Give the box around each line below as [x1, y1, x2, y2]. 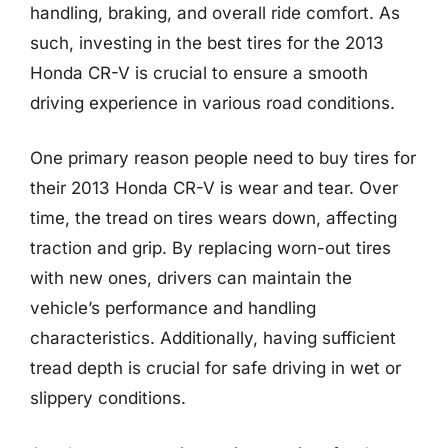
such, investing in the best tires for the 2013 [30, 32, 384, 53]
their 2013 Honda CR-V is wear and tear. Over [30, 178, 398, 198]
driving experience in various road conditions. [30, 92, 395, 113]
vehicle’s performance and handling [30, 298, 316, 318]
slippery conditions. [30, 388, 186, 408]
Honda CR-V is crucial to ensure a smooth [30, 62, 368, 83]
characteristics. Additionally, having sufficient [30, 328, 396, 348]
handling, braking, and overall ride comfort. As [30, 2, 400, 23]
